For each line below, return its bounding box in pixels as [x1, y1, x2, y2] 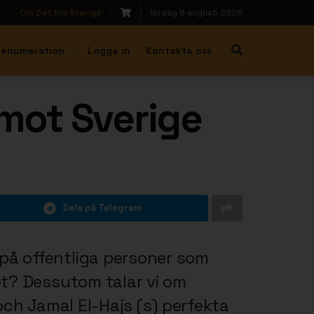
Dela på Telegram [62, 202, 142, 214]
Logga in [88, 44, 130, 57]
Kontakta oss [146, 44, 212, 57]
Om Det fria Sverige [20, 7, 102, 18]
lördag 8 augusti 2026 [150, 7, 243, 18]
